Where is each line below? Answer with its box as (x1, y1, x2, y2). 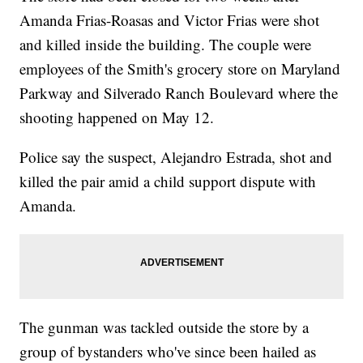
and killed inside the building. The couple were (19, 34, 312, 55)
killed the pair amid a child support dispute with (19, 171, 317, 192)
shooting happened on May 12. (19, 107, 215, 128)
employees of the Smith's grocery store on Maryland (19, 58, 341, 79)
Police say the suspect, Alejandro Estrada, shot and (19, 147, 333, 168)
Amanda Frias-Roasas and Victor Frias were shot (19, 10, 320, 31)
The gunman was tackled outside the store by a (19, 317, 310, 338)
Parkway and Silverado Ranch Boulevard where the (19, 83, 339, 104)
